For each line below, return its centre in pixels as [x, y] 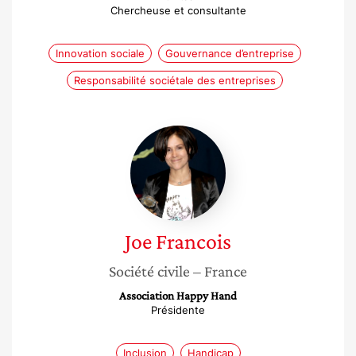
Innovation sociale [100, 53]
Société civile [149, 271]
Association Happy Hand [178, 296]
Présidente [178, 310]
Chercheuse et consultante [178, 10]
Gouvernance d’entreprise [230, 53]
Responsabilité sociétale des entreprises [175, 80]
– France [220, 271]
